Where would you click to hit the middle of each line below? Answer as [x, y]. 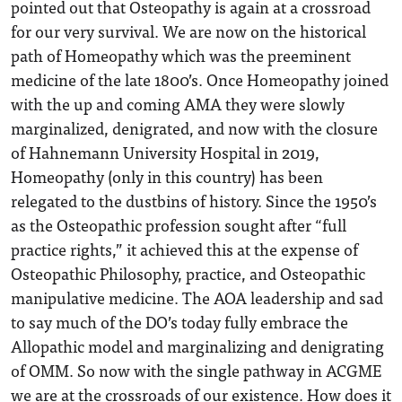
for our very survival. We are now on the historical [188, 31]
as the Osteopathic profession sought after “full [179, 225]
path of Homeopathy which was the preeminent [181, 55]
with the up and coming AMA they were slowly [178, 104]
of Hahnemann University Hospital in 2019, [165, 152]
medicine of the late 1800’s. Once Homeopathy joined [200, 79]
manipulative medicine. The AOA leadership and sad [197, 297]
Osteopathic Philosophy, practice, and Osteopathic [188, 273]
